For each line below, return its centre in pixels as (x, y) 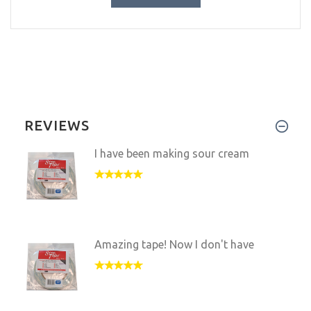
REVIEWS (57, 125)
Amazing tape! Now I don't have (174, 244)
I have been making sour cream (172, 153)
